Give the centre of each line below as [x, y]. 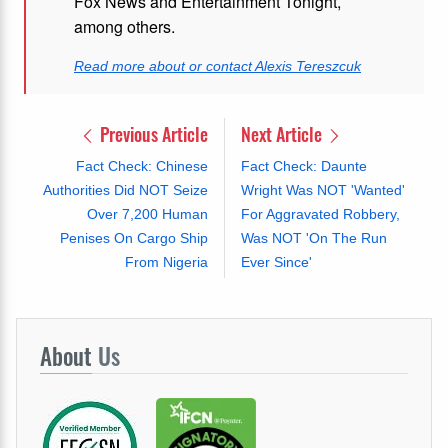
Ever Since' [276, 262]
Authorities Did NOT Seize [125, 190]
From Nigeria [166, 262]
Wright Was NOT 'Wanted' [322, 190]
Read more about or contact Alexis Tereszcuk [217, 66]
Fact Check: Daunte [303, 166]
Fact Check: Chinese [141, 166]
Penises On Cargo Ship [133, 238]
